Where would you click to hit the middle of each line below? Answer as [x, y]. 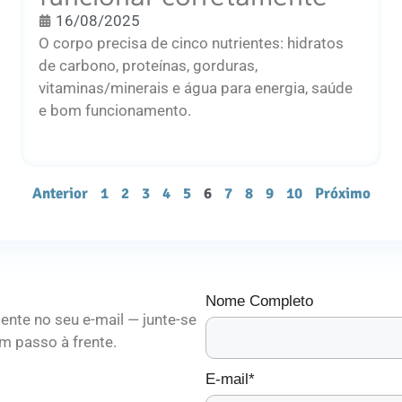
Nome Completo [259, 301]
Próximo [342, 193]
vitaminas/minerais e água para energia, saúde [196, 87]
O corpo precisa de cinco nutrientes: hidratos [192, 43]
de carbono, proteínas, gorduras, [149, 65]
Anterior [60, 193]
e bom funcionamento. [115, 110]
